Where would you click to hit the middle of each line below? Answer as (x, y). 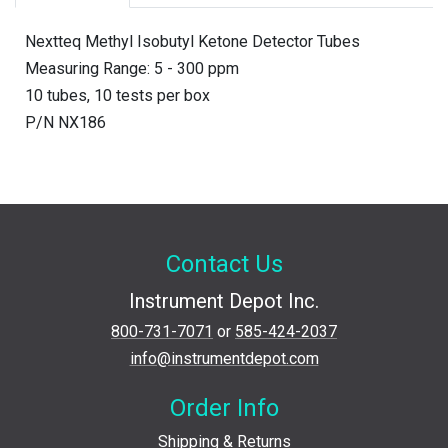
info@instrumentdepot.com (224, 358)
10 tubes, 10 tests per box (117, 95)
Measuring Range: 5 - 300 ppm (132, 68)
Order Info (224, 407)
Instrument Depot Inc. (224, 300)
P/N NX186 (65, 122)
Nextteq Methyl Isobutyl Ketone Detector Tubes (192, 41)
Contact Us (224, 263)
